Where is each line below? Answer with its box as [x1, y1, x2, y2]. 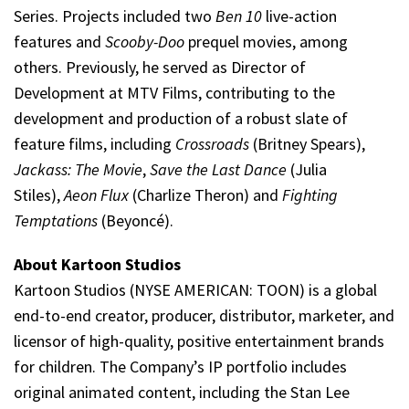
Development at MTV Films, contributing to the [14, 81, 335, 103]
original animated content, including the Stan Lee [14, 381, 350, 403]
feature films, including [14, 132, 175, 154]
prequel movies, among [184, 30, 348, 52]
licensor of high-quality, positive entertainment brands [14, 330, 384, 351]
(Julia [287, 158, 327, 180]
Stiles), [14, 184, 64, 205]
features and [14, 30, 105, 52]
